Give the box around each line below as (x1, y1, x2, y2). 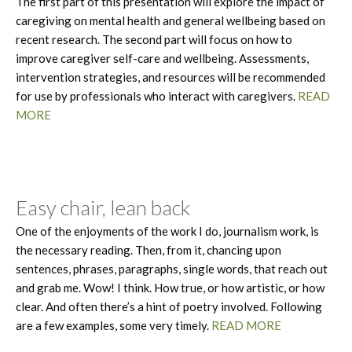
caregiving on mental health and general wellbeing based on (16, 13, 325, 27)
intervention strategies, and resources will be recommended (16, 69, 325, 84)
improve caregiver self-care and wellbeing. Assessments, (16, 50, 309, 65)
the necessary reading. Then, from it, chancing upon (16, 242, 281, 257)
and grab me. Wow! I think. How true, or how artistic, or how (16, 280, 324, 295)
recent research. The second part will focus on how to (16, 31, 292, 46)
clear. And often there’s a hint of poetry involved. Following (16, 299, 322, 313)
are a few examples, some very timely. (16, 317, 211, 332)
